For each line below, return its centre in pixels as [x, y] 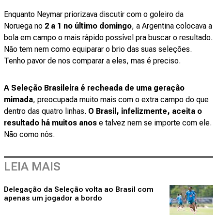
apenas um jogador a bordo [53, 198]
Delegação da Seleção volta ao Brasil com [79, 190]
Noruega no [24, 26]
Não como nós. [29, 135]
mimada [18, 100]
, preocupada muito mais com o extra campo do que [121, 100]
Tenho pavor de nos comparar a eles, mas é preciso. [93, 61]
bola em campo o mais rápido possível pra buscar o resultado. [108, 38]
